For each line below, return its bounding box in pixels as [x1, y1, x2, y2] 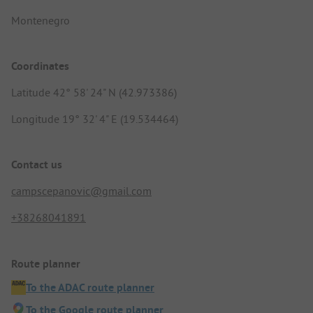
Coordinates [11, 59, 69, 74]
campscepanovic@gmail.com [11, 184, 152, 198]
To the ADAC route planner [26, 279, 154, 295]
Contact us [11, 157, 62, 173]
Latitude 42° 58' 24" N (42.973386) [11, 85, 177, 100]
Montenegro [11, 13, 70, 27]
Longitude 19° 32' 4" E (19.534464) [11, 112, 178, 126]
